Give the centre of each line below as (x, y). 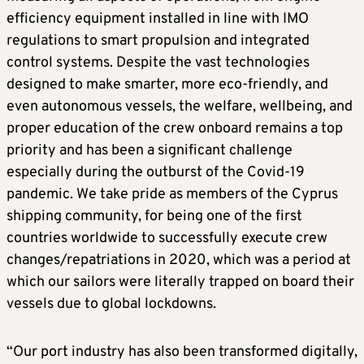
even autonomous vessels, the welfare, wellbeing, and (180, 106)
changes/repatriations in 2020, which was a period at (179, 260)
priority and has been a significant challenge (149, 150)
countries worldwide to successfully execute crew (167, 238)
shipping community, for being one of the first (154, 216)
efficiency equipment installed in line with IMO (158, 19)
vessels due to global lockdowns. (111, 304)
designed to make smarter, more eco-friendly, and (167, 84)
